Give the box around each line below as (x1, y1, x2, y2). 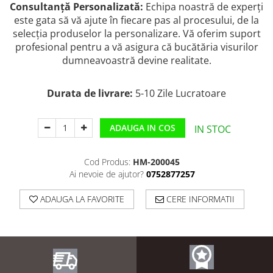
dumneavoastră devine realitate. (62, 53, 211, 67)
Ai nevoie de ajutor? (69, 168, 144, 180)
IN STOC (194, 122, 232, 136)
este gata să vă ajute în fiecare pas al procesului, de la (14, 13, 259, 27)
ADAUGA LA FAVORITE (38, 193, 124, 205)
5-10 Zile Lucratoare (133, 86, 226, 100)
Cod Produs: (84, 155, 130, 168)
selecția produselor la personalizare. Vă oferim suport (12, 26, 261, 40)
